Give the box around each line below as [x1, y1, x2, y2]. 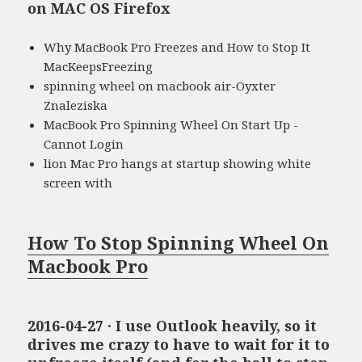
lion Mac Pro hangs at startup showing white [44, 154, 312, 171]
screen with [44, 174, 113, 191]
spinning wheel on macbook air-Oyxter [44, 77, 276, 94]
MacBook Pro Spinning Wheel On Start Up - [44, 116, 299, 133]
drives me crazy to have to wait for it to [27, 334, 330, 354]
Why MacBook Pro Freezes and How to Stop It [44, 38, 311, 55]
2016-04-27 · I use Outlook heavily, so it [27, 315, 318, 335]
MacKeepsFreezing [44, 57, 154, 74]
